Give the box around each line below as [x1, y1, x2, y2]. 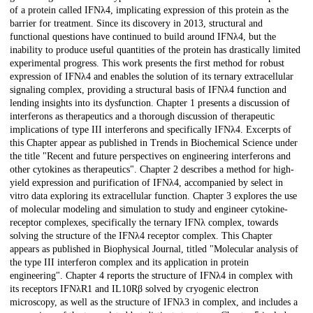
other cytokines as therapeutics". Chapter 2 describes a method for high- [10, 163, 294, 175]
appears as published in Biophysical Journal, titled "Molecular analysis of [10, 243, 298, 254]
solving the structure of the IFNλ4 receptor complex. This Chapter [10, 230, 272, 241]
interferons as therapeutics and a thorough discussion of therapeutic [10, 110, 275, 122]
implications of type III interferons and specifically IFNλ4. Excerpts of [10, 124, 291, 135]
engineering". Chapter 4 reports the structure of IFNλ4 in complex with [10, 270, 293, 281]
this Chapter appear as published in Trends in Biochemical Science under [10, 137, 298, 148]
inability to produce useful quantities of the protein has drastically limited [10, 44, 300, 55]
